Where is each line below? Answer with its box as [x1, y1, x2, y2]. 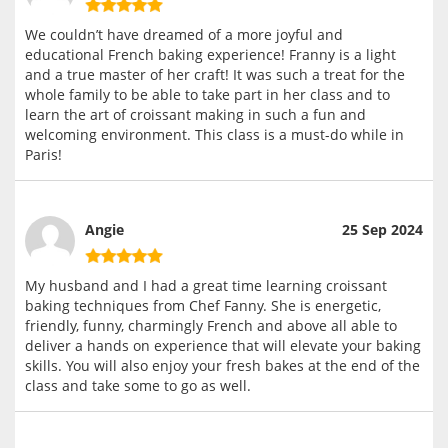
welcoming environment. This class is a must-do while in [25, 125, 404, 145]
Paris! [25, 145, 62, 165]
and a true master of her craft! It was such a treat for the [25, 65, 405, 85]
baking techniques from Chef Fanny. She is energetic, [25, 296, 381, 316]
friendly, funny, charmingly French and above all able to [25, 316, 397, 336]
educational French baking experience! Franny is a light [25, 45, 396, 65]
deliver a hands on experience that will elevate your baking [25, 336, 421, 356]
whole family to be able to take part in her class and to [25, 85, 390, 105]
